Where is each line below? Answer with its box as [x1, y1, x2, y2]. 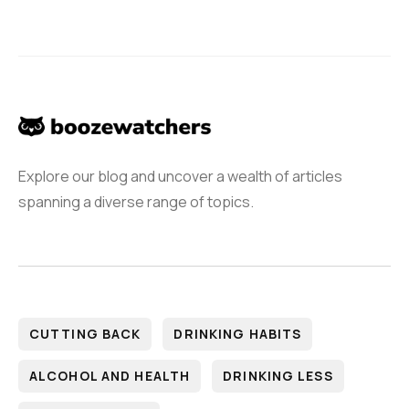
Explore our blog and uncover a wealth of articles [18, 166, 342, 187]
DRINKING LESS [223, 367, 333, 385]
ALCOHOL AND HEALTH [29, 367, 191, 385]
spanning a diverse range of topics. [18, 192, 254, 213]
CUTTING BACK [29, 325, 142, 343]
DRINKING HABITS [173, 325, 302, 343]
